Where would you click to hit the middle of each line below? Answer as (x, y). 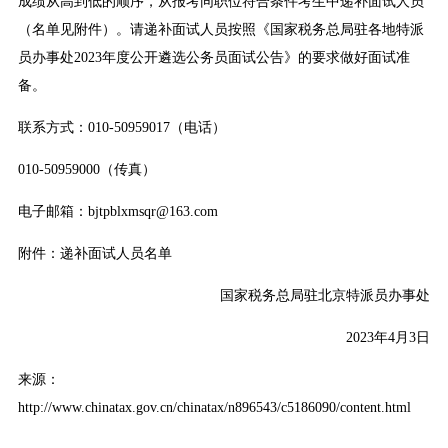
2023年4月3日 (388, 338)
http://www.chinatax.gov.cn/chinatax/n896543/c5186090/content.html (214, 408)
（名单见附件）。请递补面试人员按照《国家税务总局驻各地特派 (220, 30)
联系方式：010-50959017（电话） (121, 128)
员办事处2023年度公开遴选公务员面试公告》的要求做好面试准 (213, 58)
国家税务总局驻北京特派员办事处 (325, 296)
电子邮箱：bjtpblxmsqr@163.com (117, 212)
